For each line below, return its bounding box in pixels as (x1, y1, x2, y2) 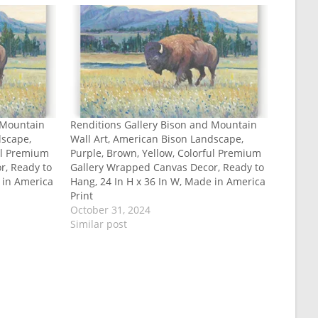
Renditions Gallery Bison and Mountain (70, 118, 257, 132)
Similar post (70, 217, 127, 231)
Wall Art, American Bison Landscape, (70, 132, 243, 146)
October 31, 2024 (70, 203, 150, 217)
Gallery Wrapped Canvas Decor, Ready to (70, 160, 264, 175)
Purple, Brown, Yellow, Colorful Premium (70, 146, 261, 160)
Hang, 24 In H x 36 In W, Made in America (70, 175, 265, 189)
